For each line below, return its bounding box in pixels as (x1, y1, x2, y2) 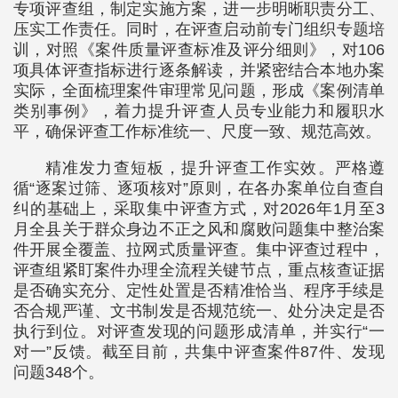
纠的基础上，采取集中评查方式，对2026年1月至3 (13, 200, 385, 218)
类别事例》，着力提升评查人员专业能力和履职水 (13, 102, 385, 120)
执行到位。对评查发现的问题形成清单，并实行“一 (13, 322, 385, 340)
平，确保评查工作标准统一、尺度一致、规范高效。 (13, 123, 381, 140)
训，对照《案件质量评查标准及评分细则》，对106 (13, 41, 385, 59)
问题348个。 (13, 363, 104, 381)
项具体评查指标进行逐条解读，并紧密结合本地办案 (13, 61, 385, 79)
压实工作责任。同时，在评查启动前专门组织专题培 (13, 20, 385, 38)
